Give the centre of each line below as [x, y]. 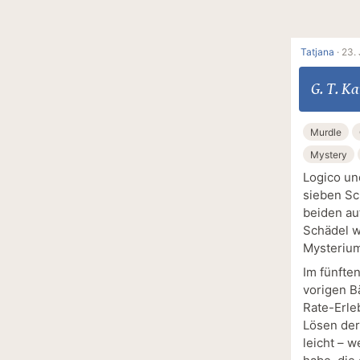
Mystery [329, 154]
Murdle [326, 132]
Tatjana [317, 52]
